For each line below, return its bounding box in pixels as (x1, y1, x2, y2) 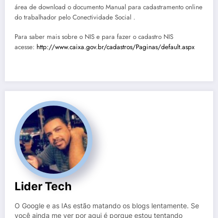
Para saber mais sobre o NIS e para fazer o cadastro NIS (15, 32, 173, 41)
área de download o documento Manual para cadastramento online (15, 2, 202, 12)
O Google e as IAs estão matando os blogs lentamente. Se (15, 201, 199, 210)
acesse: (15, 42, 36, 52)
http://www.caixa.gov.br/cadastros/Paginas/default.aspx (36, 42, 195, 52)
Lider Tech (15, 179, 72, 193)
